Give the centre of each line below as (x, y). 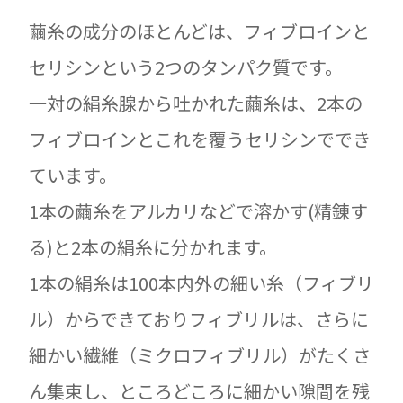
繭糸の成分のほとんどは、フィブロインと (199, 31)
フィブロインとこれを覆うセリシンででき (200, 139)
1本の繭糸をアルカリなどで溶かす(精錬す (198, 211)
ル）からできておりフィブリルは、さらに (199, 319)
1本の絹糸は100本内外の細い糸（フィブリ (201, 283)
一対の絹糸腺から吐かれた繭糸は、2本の (196, 103)
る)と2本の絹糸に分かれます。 (153, 247)
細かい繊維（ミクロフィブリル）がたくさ (200, 355)
